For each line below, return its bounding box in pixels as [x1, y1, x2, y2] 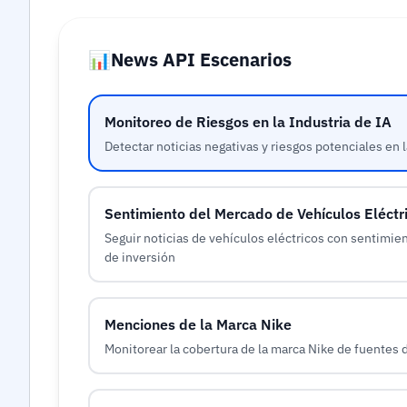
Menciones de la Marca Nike [104, 315, 292, 333]
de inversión [104, 248, 175, 265]
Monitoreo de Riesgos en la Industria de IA [104, 113, 392, 131]
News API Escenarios [111, 47, 292, 72]
